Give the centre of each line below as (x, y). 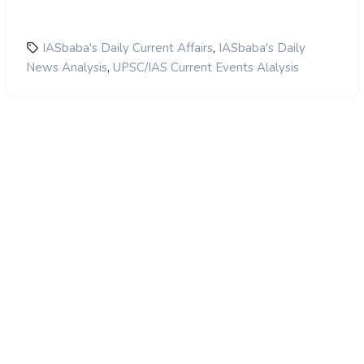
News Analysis (67, 68)
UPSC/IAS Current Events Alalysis (206, 68)
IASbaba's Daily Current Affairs (128, 48)
